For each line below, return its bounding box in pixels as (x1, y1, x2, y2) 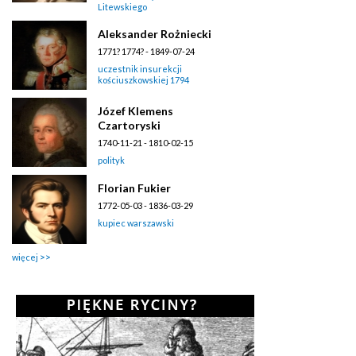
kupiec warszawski (98, 217, 174, 228)
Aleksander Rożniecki (98, 26, 211, 41)
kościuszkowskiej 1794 (98, 74, 189, 85)
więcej (12, 251, 38, 262)
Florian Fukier (98, 180, 171, 195)
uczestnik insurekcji (98, 63, 182, 74)
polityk (98, 154, 125, 165)
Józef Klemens (98, 103, 173, 118)
